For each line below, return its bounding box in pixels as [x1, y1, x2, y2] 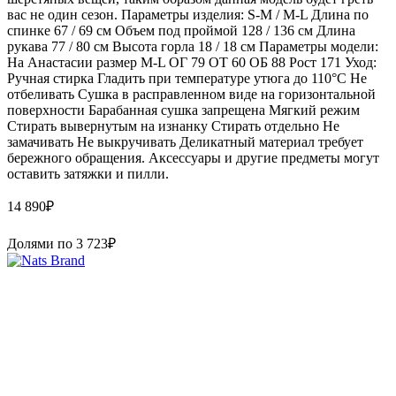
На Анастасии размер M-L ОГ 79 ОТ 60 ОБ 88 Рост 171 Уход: [7, 54, 377, 70]
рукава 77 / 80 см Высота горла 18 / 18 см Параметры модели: [7, 38, 378, 54]
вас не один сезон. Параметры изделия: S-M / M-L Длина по [7, 6, 369, 22]
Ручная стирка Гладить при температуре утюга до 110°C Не [7, 70, 367, 86]
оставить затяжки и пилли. [7, 165, 169, 181]
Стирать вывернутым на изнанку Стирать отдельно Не [7, 118, 339, 133]
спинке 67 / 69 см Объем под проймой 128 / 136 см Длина [7, 22, 355, 38]
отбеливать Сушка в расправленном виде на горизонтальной [7, 86, 376, 102]
